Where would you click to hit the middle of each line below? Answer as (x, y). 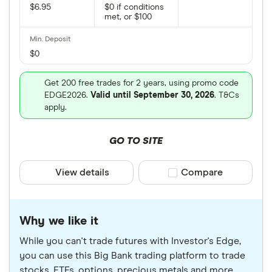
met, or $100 (128, 17)
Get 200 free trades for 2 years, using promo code (141, 83)
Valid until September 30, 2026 (152, 95)
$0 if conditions (134, 7)
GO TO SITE (136, 141)
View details (83, 172)
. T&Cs (227, 95)
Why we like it (59, 221)
